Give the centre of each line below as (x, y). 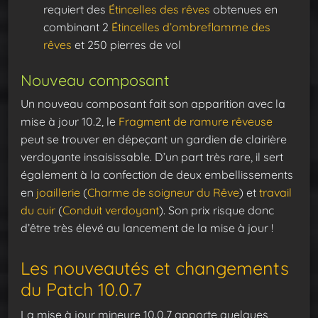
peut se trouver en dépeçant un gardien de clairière (154, 139)
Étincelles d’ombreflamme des (191, 27)
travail (275, 193)
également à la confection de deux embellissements (157, 175)
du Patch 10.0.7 (81, 289)
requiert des (76, 10)
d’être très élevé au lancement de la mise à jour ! (147, 228)
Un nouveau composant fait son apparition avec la (153, 104)
